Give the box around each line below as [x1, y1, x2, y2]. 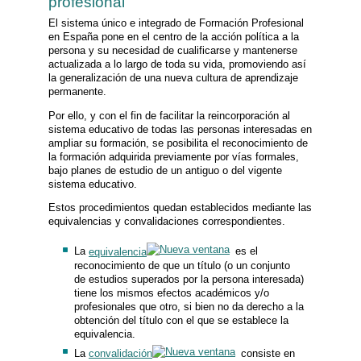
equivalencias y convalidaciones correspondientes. [48, 215, 285, 228]
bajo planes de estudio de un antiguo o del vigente [48, 164, 282, 176]
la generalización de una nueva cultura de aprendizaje [48, 71, 298, 84]
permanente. [48, 85, 106, 98]
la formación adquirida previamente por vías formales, [48, 150, 299, 163]
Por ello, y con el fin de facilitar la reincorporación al [48, 109, 290, 122]
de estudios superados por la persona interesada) [73, 272, 304, 285]
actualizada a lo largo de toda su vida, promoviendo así [48, 57, 306, 70]
